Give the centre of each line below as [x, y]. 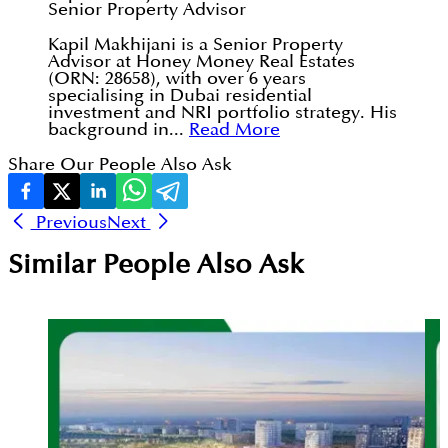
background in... [116, 130]
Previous [68, 222]
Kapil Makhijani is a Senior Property [195, 45]
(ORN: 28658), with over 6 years [177, 79]
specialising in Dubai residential [180, 96]
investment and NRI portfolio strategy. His [222, 113]
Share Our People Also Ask [120, 165]
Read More [234, 130]
